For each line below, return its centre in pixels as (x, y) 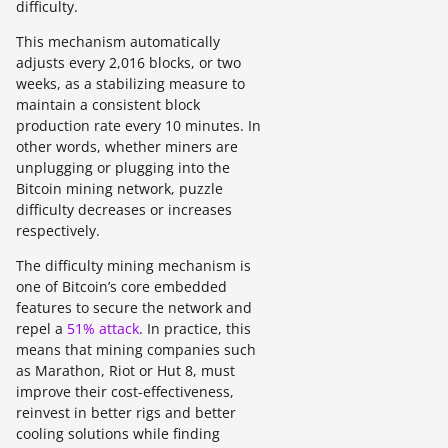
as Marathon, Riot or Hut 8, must (125, 370)
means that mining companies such (136, 349)
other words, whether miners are (127, 146)
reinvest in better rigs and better (126, 412)
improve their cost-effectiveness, (125, 391)
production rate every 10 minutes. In (138, 125)
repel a (41, 328)
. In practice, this (195, 328)
